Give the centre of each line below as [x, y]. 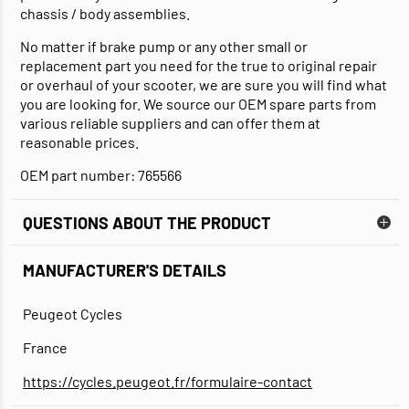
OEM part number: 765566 [101, 175]
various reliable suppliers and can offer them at [170, 123]
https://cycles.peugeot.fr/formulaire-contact [168, 382]
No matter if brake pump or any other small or [164, 47]
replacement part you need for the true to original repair [199, 66]
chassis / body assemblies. [105, 14]
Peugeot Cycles [73, 314]
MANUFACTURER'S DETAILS [125, 271]
